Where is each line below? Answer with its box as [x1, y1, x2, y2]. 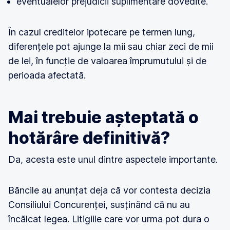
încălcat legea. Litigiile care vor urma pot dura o [8, 214, 209, 224]
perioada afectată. [8, 70, 86, 81]
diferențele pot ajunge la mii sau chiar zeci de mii [8, 41, 214, 52]
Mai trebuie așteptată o [8, 107, 199, 127]
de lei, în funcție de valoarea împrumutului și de [8, 55, 206, 66]
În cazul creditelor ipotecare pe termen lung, [8, 27, 195, 37]
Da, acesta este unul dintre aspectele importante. [8, 154, 218, 165]
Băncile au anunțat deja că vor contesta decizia [8, 185, 210, 196]
